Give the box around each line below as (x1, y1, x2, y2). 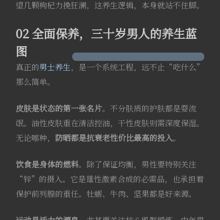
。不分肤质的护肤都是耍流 (102, 102, 196, 114)
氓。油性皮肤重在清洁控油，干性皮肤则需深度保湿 (15, 117, 196, 129)
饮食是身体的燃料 (15, 158, 79, 170)
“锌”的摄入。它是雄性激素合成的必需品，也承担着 (15, 173, 204, 185)
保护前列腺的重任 (15, 188, 79, 199)
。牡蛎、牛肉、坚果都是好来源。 (78, 188, 196, 199)
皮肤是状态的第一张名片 (15, 102, 102, 114)
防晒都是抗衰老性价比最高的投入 (55, 132, 173, 143)
